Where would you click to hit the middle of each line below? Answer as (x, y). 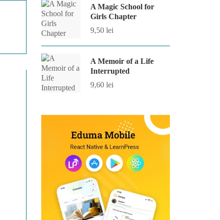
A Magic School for (122, 7)
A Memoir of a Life (122, 61)
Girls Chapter (113, 16)
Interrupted (110, 71)
